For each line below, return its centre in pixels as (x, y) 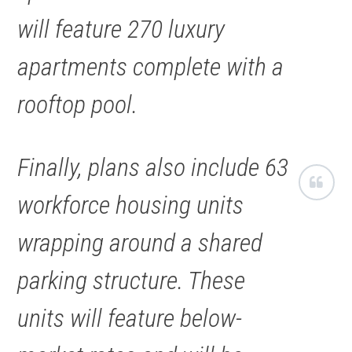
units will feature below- (130, 318)
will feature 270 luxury (121, 29)
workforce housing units (131, 205)
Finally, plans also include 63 (153, 167)
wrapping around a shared (140, 242)
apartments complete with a (151, 66)
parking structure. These (132, 280)
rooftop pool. (78, 104)
